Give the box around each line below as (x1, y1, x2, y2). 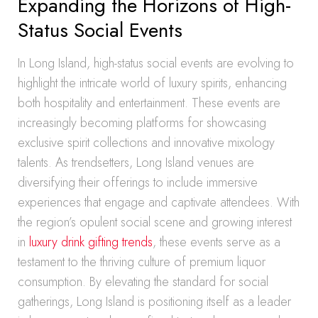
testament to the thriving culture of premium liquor (18, 253, 265, 271)
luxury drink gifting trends (29, 233, 153, 251)
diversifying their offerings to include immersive (18, 173, 258, 192)
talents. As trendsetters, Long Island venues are (18, 153, 254, 172)
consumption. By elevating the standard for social (18, 273, 268, 291)
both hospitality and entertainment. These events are (18, 94, 280, 112)
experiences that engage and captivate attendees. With (18, 193, 300, 212)
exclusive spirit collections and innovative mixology (18, 133, 275, 152)
